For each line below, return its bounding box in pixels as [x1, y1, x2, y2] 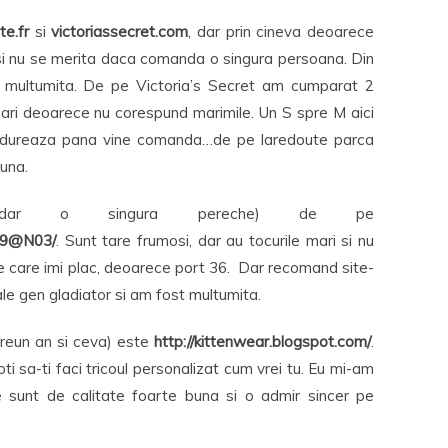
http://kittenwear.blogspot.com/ [154, 332, 371, 351]
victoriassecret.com [51, 22, 189, 41]
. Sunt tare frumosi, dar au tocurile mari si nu [56, 231, 374, 250]
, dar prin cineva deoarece [188, 22, 375, 41]
